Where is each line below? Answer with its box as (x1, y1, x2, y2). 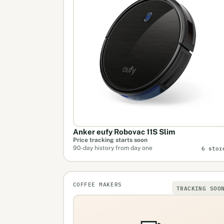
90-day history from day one (72, 144, 152, 151)
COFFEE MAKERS (72, 180, 122, 188)
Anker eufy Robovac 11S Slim (72, 127, 175, 136)
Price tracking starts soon (72, 136, 147, 143)
